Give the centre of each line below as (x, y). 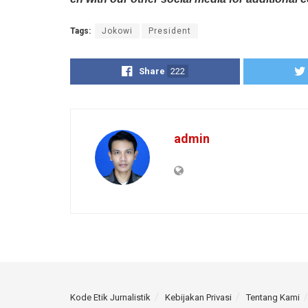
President (170, 31)
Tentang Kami (273, 298)
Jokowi (117, 31)
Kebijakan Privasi (198, 298)
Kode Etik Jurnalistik (110, 298)
